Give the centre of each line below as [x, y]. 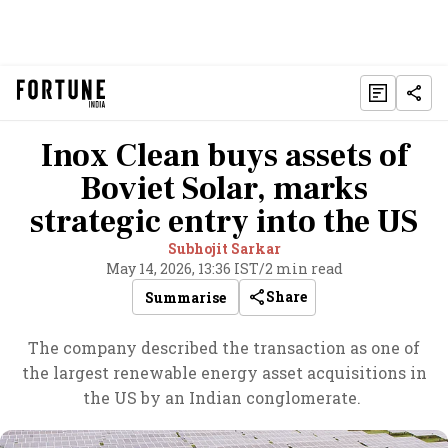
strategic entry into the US [224, 222]
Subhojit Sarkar [224, 248]
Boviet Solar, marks [224, 189]
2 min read [303, 268]
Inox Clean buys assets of [224, 156]
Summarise [185, 297]
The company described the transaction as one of [224, 347]
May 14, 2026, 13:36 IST [182, 268]
